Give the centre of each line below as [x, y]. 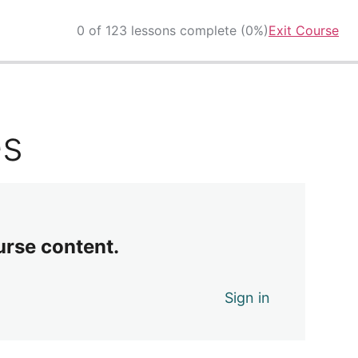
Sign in [248, 297]
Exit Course [304, 30]
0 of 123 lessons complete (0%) [173, 30]
